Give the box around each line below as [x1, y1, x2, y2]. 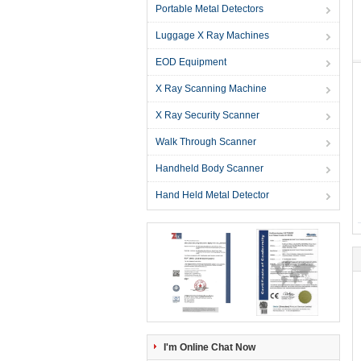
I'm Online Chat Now [164, 342, 255, 353]
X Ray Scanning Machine [156, 83, 267, 94]
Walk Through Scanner [156, 136, 256, 147]
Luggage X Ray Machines [156, 30, 269, 41]
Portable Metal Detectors [156, 3, 263, 15]
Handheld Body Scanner [156, 163, 263, 174]
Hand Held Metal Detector [156, 189, 269, 201]
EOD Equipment [156, 56, 226, 68]
